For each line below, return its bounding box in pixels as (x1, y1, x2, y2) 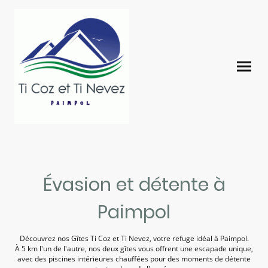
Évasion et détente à (42, 172, 226, 197)
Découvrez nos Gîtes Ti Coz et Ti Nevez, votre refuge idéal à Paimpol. (19, 233, 249, 243)
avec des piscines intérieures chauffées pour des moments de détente (17, 254, 251, 264)
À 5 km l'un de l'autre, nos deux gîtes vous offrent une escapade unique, (15, 243, 253, 254)
